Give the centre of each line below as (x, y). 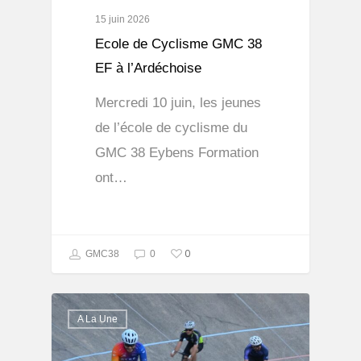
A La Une (98, 319)
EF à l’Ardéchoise (149, 68)
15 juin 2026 (123, 20)
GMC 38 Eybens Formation (177, 153)
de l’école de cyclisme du (172, 128)
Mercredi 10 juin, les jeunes (178, 103)
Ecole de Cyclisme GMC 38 (179, 44)
